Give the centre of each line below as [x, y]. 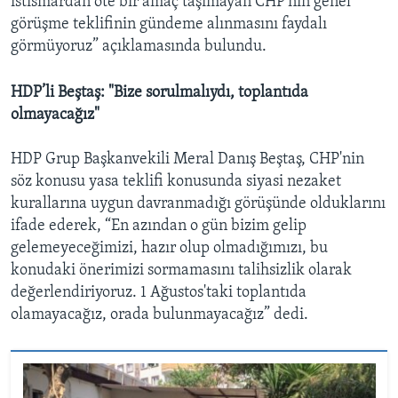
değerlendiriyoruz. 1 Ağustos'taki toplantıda [159, 292]
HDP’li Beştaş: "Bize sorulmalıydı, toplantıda [159, 92]
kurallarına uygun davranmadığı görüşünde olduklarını [198, 203]
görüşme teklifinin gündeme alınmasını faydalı [169, 24]
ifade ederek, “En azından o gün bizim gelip [159, 226]
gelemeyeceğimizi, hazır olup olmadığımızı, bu [169, 248]
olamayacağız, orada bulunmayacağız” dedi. [159, 314]
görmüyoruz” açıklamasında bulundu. [139, 46]
